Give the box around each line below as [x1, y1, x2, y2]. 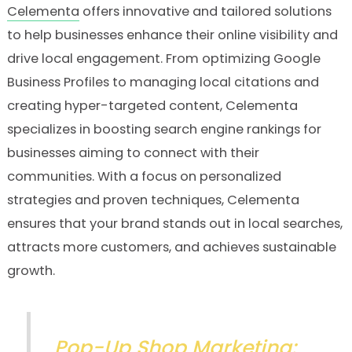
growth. [6, 261, 55, 280]
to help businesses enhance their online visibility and [6, 25, 338, 44]
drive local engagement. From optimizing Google [6, 49, 321, 68]
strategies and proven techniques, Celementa [6, 190, 299, 209]
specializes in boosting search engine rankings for [6, 119, 321, 138]
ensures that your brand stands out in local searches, [6, 214, 343, 233]
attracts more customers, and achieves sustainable [6, 237, 336, 256]
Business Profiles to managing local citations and [6, 72, 319, 91]
